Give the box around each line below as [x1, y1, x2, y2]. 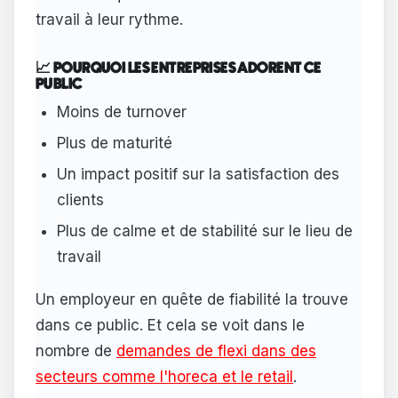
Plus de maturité [56, 134, 172, 153]
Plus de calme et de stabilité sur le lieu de [56, 222, 353, 241]
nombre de [36, 341, 116, 360]
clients [56, 191, 104, 210]
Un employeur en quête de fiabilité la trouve [36, 290, 348, 308]
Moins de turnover [56, 103, 187, 122]
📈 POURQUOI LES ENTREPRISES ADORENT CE [36, 60, 322, 76]
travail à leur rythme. [36, 11, 183, 29]
